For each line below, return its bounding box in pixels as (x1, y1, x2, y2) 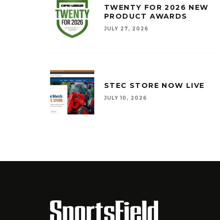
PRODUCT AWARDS (104, 12, 188, 21)
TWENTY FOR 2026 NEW (104, 3, 209, 12)
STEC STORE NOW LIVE (104, 81, 205, 90)
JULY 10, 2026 (104, 95, 147, 101)
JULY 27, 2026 (104, 26, 148, 32)
